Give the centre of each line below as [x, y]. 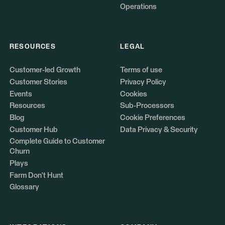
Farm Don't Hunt [36, 175]
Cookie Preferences [152, 118]
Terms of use [141, 70]
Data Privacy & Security [159, 130]
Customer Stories [38, 82]
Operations [138, 7]
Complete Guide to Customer [57, 142]
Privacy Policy [143, 82]
